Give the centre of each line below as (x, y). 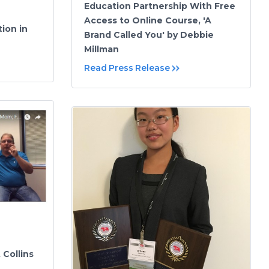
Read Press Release (127, 68)
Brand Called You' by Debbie (149, 35)
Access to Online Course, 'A (148, 20)
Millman (101, 49)
